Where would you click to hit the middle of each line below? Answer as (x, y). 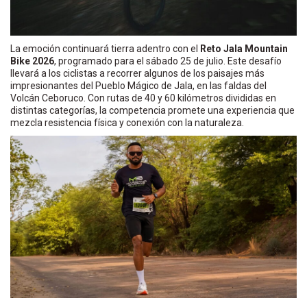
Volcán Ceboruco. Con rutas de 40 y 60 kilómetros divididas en (143, 98)
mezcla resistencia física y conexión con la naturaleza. (127, 122)
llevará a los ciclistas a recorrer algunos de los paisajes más (137, 73)
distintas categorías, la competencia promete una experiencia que (152, 110)
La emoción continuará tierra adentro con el (105, 48)
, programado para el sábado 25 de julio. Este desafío (168, 61)
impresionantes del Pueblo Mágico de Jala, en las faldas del (138, 85)
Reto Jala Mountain (244, 48)
